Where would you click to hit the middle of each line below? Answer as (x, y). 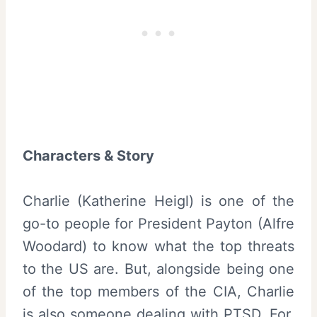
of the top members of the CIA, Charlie (158, 292)
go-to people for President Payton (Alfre (158, 224)
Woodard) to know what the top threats (158, 246)
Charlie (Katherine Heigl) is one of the (158, 201)
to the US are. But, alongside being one (158, 269)
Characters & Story (88, 156)
